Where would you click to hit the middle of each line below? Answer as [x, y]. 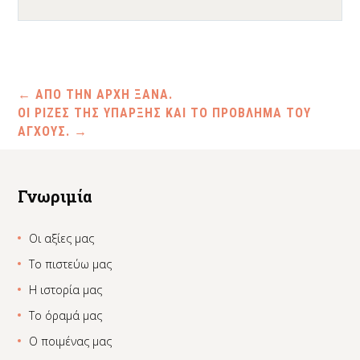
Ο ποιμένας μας [71, 342]
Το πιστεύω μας [71, 264]
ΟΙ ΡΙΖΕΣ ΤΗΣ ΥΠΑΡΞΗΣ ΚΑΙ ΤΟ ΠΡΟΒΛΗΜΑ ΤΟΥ [165, 113]
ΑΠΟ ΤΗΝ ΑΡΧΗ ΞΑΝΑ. [102, 94]
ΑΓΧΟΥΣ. [46, 131]
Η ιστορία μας [66, 290]
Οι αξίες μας [62, 239]
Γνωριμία [55, 196]
